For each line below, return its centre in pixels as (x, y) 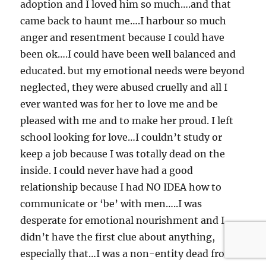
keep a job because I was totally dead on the (123, 153)
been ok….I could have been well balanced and (128, 54)
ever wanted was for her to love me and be (119, 104)
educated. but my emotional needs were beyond (133, 70)
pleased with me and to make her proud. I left (127, 120)
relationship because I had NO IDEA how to (121, 187)
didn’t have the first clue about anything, (118, 237)
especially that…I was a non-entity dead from (127, 253)
